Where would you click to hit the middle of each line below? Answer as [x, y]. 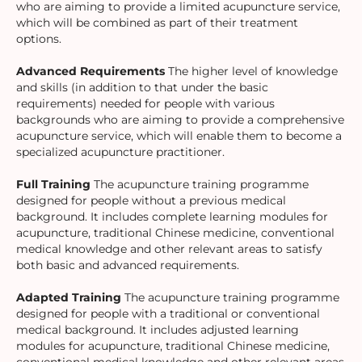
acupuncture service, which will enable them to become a [179, 136]
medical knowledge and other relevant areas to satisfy [169, 249]
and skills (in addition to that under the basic [142, 88]
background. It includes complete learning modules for [172, 217]
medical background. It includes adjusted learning [158, 330]
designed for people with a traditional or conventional [168, 314]
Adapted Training [69, 298]
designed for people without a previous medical [151, 201]
